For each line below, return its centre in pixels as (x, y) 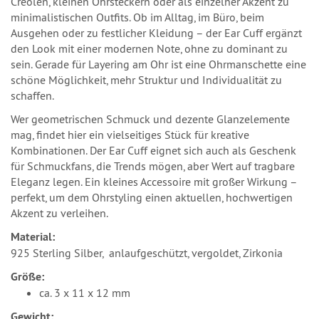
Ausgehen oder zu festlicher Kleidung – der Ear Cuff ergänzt (156, 33)
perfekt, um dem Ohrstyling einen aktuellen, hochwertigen (152, 198)
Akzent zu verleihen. (59, 213)
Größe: (27, 277)
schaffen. (32, 96)
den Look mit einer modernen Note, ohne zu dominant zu (149, 49)
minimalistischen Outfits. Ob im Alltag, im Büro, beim (137, 17)
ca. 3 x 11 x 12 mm (85, 293)
